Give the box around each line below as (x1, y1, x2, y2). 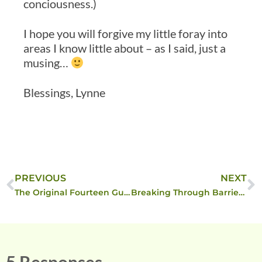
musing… (23, 56, 71, 70)
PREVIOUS (15, 173, 66, 184)
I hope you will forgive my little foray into (23, 26, 227, 41)
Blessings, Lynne (23, 85, 105, 100)
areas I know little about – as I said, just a (23, 41, 226, 56)
